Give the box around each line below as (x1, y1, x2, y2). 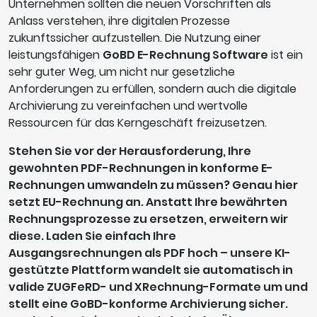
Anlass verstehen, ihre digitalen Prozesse (8, 12, 230, 29)
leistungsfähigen (8, 46, 103, 63)
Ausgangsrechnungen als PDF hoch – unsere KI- (8, 244, 291, 261)
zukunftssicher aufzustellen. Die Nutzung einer (8, 29, 261, 46)
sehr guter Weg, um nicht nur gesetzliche (8, 63, 235, 80)
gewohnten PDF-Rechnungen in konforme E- (8, 159, 273, 176)
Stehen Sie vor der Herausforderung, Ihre (8, 142, 251, 159)
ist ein (268, 46, 303, 63)
